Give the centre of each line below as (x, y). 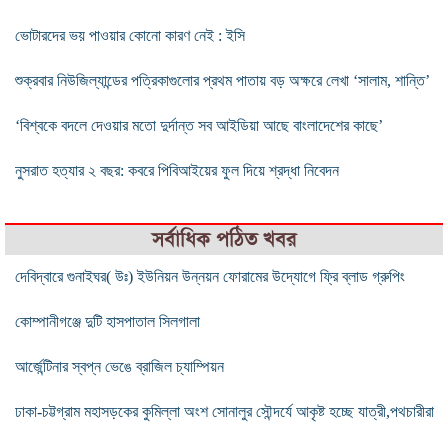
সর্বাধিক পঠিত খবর (224, 239)
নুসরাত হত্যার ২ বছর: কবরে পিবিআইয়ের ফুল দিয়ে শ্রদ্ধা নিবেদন (177, 170)
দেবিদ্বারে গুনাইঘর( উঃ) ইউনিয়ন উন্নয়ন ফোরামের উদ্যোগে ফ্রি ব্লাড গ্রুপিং (210, 276)
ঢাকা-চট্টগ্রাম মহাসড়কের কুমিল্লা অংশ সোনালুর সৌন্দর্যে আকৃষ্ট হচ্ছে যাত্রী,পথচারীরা (224, 411)
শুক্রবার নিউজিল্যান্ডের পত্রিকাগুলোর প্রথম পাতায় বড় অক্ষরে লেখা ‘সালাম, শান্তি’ (222, 80)
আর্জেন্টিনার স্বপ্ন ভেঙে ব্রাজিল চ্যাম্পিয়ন (119, 366)
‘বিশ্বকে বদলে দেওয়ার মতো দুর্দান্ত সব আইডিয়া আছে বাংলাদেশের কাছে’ (199, 125)
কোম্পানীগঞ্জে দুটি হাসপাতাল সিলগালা (107, 321)
